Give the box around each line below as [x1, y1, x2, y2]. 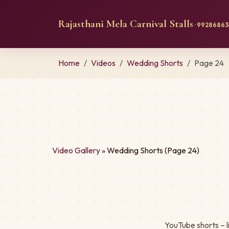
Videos [91, 58, 116, 68]
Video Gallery [52, 145, 100, 155]
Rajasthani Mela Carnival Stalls [58, 17, 193, 30]
